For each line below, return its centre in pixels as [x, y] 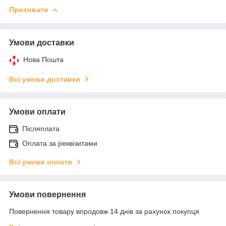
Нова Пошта [43, 59]
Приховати [29, 9]
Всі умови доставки [45, 79]
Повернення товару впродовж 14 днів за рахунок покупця [104, 211]
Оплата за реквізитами [60, 143]
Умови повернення [47, 194]
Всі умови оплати [41, 162]
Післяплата [41, 128]
